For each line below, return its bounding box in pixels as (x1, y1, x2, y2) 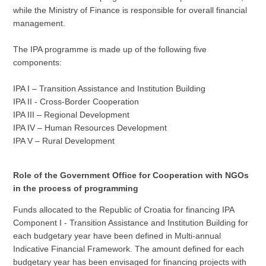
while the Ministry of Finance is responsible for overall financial (13, 5, 248, 15)
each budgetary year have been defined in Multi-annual (13, 231, 221, 240)
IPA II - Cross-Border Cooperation (13, 97, 140, 106)
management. (13, 18, 66, 28)
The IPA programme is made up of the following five (13, 45, 207, 54)
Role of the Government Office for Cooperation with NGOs (13, 170, 249, 180)
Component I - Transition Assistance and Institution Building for (13, 218, 249, 227)
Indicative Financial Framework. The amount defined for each (13, 244, 245, 254)
